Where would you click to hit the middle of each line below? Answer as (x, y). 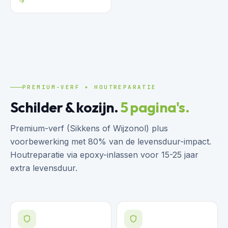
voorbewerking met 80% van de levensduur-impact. (111, 141)
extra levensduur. (44, 168)
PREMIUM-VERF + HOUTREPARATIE (90, 87)
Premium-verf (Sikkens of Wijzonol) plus (89, 128)
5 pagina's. (155, 107)
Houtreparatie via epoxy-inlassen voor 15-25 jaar (104, 154)
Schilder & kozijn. (65, 107)
